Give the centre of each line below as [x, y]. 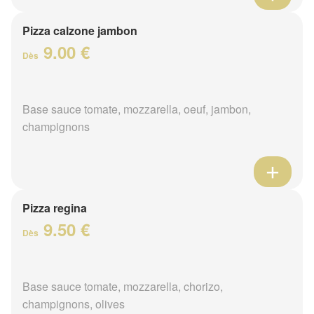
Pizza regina [55, 207]
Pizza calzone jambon [80, 30]
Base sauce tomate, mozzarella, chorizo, [123, 286]
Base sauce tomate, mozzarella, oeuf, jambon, [137, 109]
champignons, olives [74, 303]
